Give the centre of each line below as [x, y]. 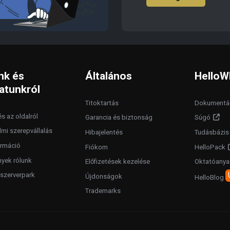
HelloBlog [210, 177]
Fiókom [96, 147]
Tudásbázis [212, 132]
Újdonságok [103, 176]
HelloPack [210, 147]
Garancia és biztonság [119, 118]
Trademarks [103, 191]
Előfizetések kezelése [117, 162]
